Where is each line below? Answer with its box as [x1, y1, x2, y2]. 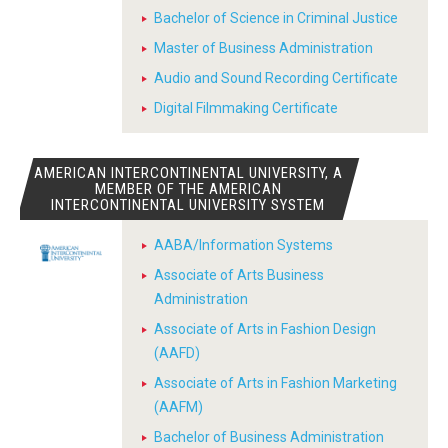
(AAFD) [154, 345, 200, 361]
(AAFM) [154, 399, 203, 415]
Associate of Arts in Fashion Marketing [154, 375, 397, 391]
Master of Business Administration [154, 40, 373, 56]
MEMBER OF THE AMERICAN [94, 180, 282, 198]
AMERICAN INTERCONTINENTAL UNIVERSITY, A [33, 164, 343, 182]
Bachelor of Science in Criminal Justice [154, 10, 398, 26]
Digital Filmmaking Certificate [154, 100, 338, 116]
